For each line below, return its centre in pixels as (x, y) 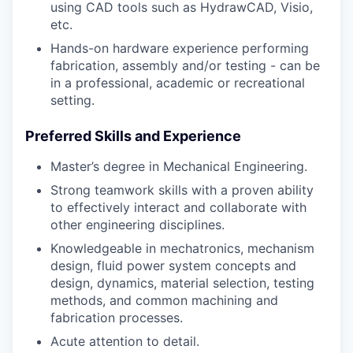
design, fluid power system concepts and (173, 266)
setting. (72, 100)
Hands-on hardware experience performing (180, 48)
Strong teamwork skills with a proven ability (182, 190)
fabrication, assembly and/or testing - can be (185, 66)
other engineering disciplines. (137, 225)
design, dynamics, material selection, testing (182, 283)
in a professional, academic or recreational (178, 83)
